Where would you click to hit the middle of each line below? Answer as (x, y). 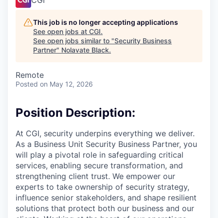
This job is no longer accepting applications (106, 22)
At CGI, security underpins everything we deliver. (105, 133)
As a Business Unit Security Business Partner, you (106, 144)
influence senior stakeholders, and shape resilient (106, 197)
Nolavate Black (85, 50)
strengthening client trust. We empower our (95, 176)
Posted (27, 84)
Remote (30, 75)
